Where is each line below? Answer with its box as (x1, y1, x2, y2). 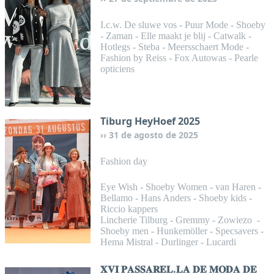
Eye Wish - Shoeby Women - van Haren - (100, 182, 261, 192)
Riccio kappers (100, 204, 158, 214)
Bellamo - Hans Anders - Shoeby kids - (100, 193, 252, 203)
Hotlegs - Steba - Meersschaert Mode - (100, 42, 249, 52)
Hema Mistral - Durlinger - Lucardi (100, 237, 236, 247)
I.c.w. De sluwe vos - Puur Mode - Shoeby (100, 20, 265, 30)
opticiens (100, 64, 135, 74)
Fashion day (100, 156, 147, 166)
